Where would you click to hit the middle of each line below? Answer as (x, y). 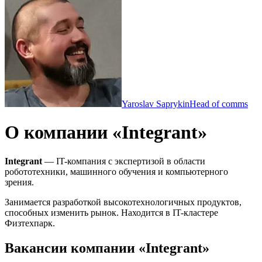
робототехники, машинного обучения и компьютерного (116, 171)
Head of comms (219, 104)
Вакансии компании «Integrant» (107, 248)
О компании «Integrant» (106, 132)
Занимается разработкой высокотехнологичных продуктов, (123, 202)
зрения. (20, 182)
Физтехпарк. (30, 223)
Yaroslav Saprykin (156, 104)
